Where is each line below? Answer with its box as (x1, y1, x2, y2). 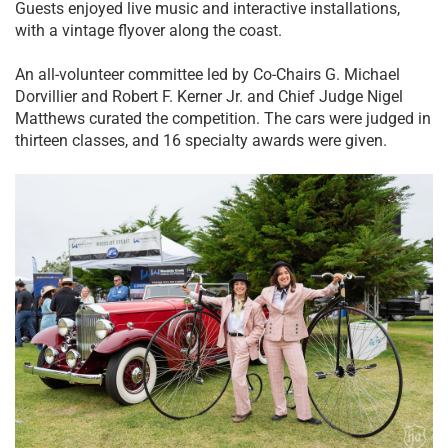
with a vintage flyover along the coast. (15, 20, 282, 40)
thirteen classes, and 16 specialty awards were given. (15, 131, 387, 151)
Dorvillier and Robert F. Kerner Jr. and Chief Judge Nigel (15, 87, 403, 107)
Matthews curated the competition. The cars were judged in (15, 109, 431, 129)
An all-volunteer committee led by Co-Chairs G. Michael (15, 65, 400, 85)
